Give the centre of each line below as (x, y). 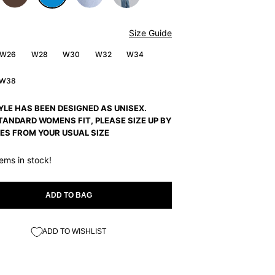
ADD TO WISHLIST (74, 231)
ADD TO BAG (69, 195)
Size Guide (150, 33)
